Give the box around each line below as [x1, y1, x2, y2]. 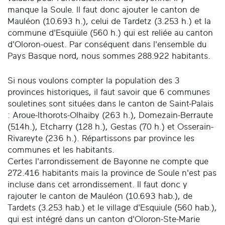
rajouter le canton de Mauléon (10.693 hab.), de [8, 191, 192, 200]
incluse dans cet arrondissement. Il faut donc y [8, 180, 187, 189]
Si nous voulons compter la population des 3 [8, 76, 180, 85]
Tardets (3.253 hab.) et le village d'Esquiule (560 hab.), [8, 203, 217, 212]
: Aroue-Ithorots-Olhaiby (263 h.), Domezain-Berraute [8, 110, 213, 120]
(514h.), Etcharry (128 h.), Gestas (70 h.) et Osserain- [8, 122, 213, 131]
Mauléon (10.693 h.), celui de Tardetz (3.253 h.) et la [8, 17, 211, 26]
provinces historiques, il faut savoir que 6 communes [8, 87, 210, 96]
